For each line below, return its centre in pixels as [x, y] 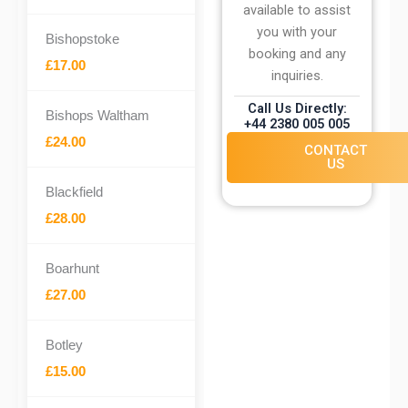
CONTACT [336, 150]
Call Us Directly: [297, 108]
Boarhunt [72, 268]
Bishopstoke [82, 39]
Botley [64, 345]
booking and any [297, 53]
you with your [297, 31]
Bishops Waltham [97, 115]
